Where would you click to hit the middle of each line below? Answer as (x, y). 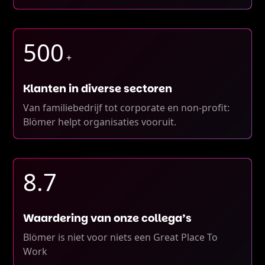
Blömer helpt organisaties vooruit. (100, 122)
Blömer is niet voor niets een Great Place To (121, 237)
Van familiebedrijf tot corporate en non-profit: (127, 108)
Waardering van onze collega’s (108, 218)
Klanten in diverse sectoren (98, 88)
